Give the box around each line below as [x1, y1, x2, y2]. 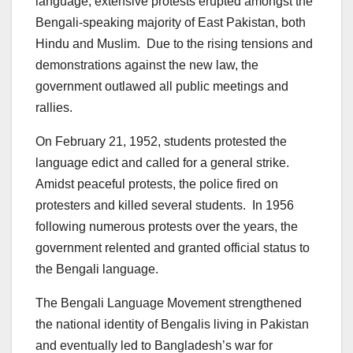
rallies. [35, 100, 72, 114]
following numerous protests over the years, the [35, 219, 298, 233]
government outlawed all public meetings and [35, 79, 288, 93]
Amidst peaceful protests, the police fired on [35, 176, 278, 191]
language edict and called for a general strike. [35, 155, 292, 169]
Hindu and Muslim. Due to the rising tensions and [35, 36, 313, 50]
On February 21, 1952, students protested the [35, 134, 287, 148]
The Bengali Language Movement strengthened [35, 295, 302, 310]
